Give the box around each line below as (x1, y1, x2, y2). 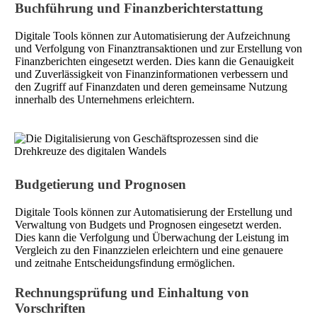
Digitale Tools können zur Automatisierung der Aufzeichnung (15, 29, 290, 42)
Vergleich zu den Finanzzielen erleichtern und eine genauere (15, 243, 283, 256)
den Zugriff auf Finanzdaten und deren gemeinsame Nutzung (15, 80, 287, 93)
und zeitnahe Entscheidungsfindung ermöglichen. (15, 256, 235, 269)
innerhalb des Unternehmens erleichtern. (15, 93, 195, 105)
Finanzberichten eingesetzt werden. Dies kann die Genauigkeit (15, 54, 294, 67)
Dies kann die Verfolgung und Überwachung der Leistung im (15, 231, 289, 243)
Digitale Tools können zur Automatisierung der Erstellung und (15, 205, 292, 218)
